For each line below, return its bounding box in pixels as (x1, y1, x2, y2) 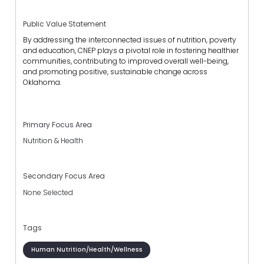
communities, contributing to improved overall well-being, (23, 55, 229, 66)
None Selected (23, 187, 73, 197)
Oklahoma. (23, 77, 64, 87)
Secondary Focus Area (23, 171, 105, 181)
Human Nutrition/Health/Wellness (31, 245, 143, 254)
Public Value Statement (23, 18, 106, 29)
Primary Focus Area (23, 120, 92, 130)
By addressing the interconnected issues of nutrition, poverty (23, 34, 236, 45)
